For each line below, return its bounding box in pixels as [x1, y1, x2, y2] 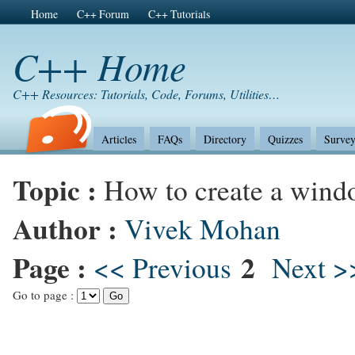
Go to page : [13, 287, 77, 303]
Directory [203, 132, 246, 147]
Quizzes [267, 132, 303, 147]
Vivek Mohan [124, 210, 281, 247]
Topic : [13, 169, 104, 210]
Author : [13, 208, 124, 249]
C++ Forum [76, 6, 129, 22]
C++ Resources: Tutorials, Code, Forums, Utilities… [13, 86, 280, 102]
